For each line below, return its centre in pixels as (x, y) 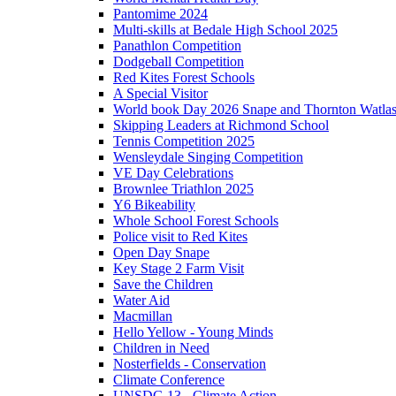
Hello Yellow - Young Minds (193, 332)
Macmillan (143, 316)
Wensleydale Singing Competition (208, 157)
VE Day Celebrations (173, 173)
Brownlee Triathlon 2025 (183, 189)
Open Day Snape (161, 253)
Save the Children (163, 285)
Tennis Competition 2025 (184, 141)
